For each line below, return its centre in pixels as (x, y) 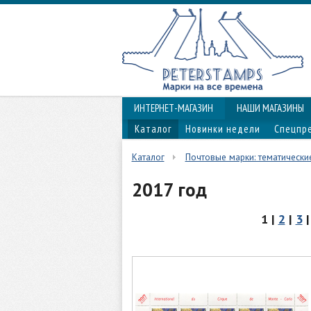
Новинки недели (222, 129)
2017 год (169, 190)
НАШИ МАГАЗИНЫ (270, 108)
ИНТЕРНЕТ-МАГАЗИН (173, 108)
